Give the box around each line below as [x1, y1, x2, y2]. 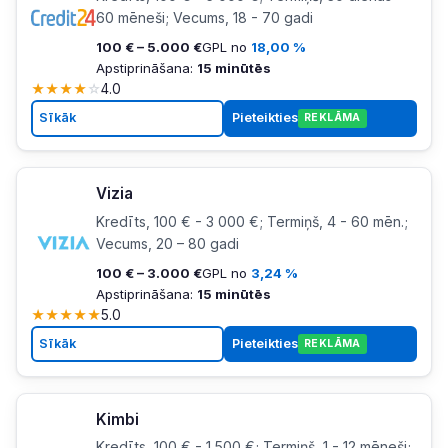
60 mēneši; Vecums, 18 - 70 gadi [95, 8, 313, 26]
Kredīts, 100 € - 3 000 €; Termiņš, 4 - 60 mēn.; [95, 212, 408, 230]
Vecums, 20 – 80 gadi [95, 234, 239, 252]
